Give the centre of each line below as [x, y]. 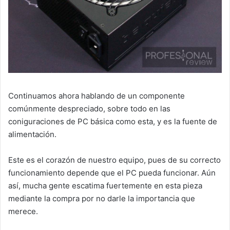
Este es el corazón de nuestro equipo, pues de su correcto [114, 160]
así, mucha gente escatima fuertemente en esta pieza [105, 185]
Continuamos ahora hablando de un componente [97, 95]
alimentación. [32, 134]
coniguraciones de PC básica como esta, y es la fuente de [113, 121]
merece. [23, 211]
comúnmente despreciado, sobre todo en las [89, 108]
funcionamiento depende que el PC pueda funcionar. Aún [112, 172]
